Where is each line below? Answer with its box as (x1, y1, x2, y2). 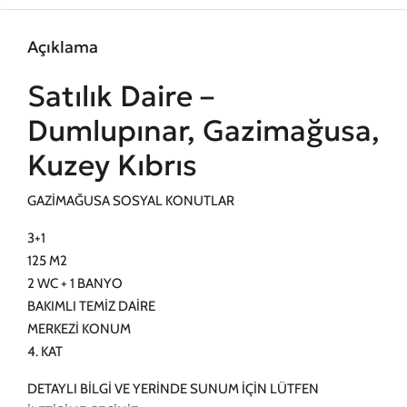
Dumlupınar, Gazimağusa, (27, 113, 380, 149)
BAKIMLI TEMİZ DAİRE (27, 298, 155, 314)
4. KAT (27, 343, 63, 360)
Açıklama (27, 36, 98, 57)
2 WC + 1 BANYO (27, 275, 123, 292)
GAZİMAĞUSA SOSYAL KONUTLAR (27, 193, 234, 209)
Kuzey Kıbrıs (27, 147, 197, 184)
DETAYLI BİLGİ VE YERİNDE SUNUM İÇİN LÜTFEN (27, 381, 319, 397)
